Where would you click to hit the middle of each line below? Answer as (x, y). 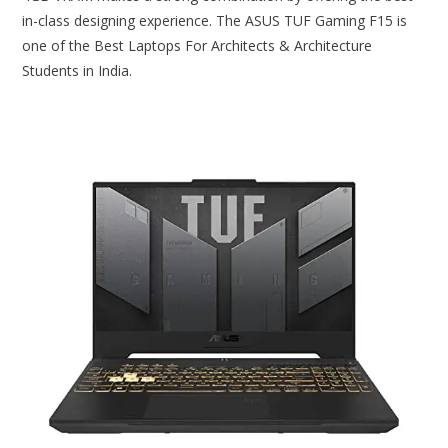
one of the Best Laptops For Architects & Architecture (197, 45)
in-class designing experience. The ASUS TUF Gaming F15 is (215, 20)
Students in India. (77, 70)
